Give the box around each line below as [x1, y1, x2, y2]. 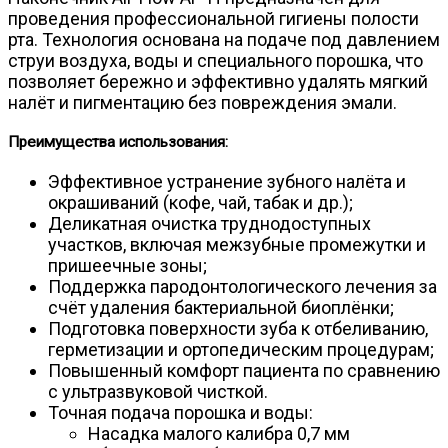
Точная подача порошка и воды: [48, 401, 313, 423]
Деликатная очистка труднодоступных [48, 212, 371, 234]
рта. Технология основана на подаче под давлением [8, 28, 440, 50]
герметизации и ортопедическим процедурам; [48, 338, 434, 360]
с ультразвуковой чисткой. [48, 380, 268, 402]
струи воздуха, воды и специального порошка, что [8, 49, 423, 71]
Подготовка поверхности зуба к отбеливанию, [48, 317, 428, 339]
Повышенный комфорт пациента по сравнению [48, 359, 440, 381]
